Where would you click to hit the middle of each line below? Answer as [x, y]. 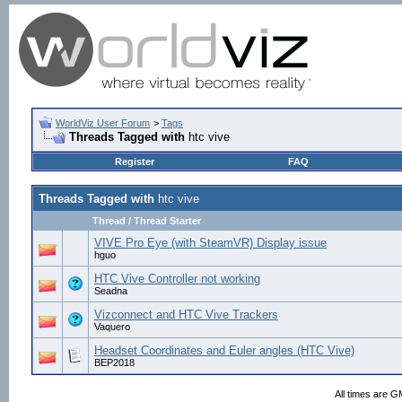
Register [134, 162]
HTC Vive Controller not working [177, 279]
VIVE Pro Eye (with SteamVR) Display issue [210, 243]
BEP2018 [114, 363]
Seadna [111, 291]
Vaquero [112, 327]
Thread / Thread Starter [147, 221]
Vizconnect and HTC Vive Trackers [186, 315]
